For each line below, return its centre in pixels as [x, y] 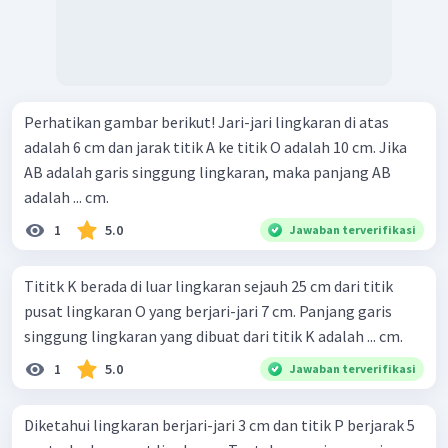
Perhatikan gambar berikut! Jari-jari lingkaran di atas [121, 122]
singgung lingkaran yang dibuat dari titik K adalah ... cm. [213, 336]
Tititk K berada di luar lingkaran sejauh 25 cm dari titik [208, 286]
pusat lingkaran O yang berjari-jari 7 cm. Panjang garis [208, 311]
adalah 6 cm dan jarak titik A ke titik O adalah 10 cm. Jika [215, 147]
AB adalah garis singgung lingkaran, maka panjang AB [207, 172]
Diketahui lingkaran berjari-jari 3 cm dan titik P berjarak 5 [219, 425]
